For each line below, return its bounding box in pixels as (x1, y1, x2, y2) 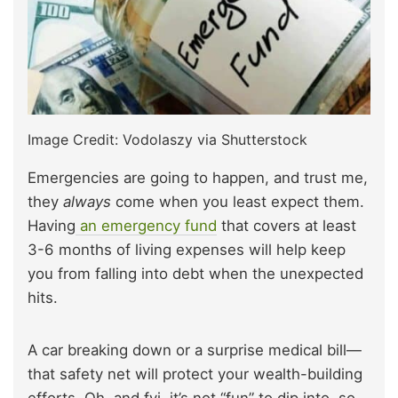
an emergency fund (76, 217, 217, 235)
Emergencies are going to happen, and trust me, (28, 169, 368, 187)
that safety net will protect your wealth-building (28, 365, 362, 384)
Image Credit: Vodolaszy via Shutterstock (28, 131, 307, 149)
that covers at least (217, 217, 356, 235)
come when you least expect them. (111, 193, 364, 211)
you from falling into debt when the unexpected (28, 265, 363, 283)
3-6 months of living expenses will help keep (28, 241, 346, 259)
